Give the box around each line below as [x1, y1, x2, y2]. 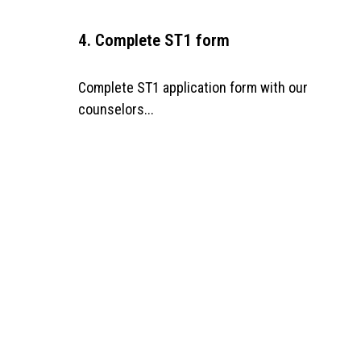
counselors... [78, 100, 154, 118]
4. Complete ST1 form [78, 30, 230, 50]
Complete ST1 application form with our [78, 78, 308, 96]
